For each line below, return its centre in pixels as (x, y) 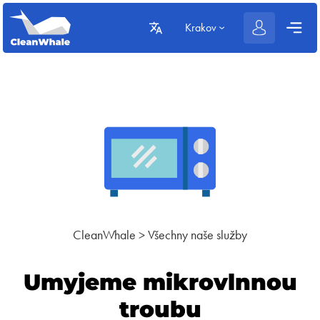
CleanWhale (104, 235)
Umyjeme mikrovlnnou (160, 282)
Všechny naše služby (197, 235)
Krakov (200, 28)
